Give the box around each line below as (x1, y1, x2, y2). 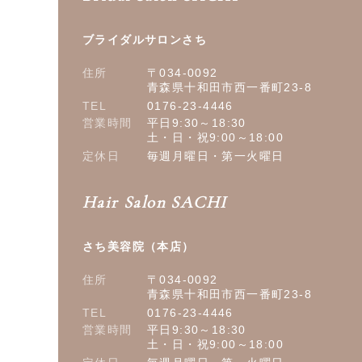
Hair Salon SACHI (82, 192, 227, 213)
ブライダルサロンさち (82, 33, 207, 47)
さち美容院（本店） (82, 240, 195, 254)
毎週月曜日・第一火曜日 (147, 149, 284, 163)
